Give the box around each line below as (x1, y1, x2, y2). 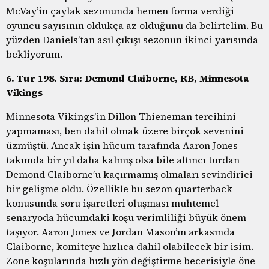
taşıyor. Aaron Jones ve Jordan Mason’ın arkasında (6, 225, 235, 238)
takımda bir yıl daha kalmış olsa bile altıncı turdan (6, 153, 240, 166)
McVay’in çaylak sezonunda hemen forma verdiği (6, 4, 234, 17)
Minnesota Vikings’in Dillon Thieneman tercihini (6, 109, 236, 123)
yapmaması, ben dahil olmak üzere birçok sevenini (6, 124, 244, 138)
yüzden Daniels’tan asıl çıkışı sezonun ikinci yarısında (6, 32, 258, 46)
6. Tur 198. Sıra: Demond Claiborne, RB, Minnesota (6, 71, 249, 85)
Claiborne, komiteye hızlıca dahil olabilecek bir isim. (6, 239, 253, 253)
